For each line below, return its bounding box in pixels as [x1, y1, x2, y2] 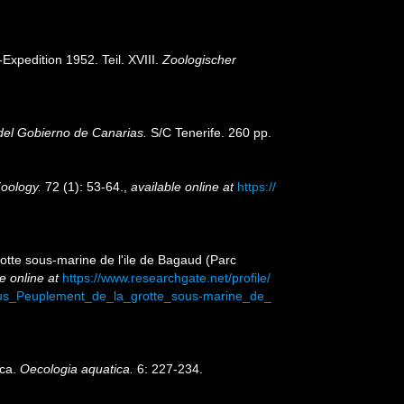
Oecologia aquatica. [20, 362, 133, 377]
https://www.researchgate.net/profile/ [62, 271, 271, 286]
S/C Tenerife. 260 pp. [147, 124, 271, 140]
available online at [131, 179, 234, 195]
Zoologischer [162, 51, 236, 67]
